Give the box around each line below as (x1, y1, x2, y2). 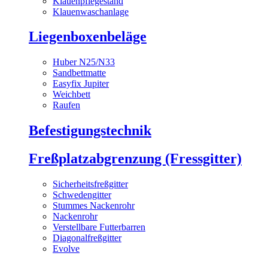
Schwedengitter (53, 190, 111, 200)
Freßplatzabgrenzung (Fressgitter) (29, 151, 242, 167)
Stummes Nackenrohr (53, 200, 135, 211)
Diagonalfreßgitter (53, 233, 121, 243)
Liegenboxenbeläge (29, 29, 147, 45)
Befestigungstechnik (29, 123, 151, 139)
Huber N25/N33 (53, 57, 115, 68)
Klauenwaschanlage (53, 6, 129, 17)
